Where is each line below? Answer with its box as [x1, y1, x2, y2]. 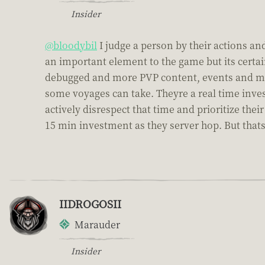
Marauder [75, 217, 120, 231]
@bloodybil [45, 38, 97, 52]
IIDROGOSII [59, 195, 121, 211]
